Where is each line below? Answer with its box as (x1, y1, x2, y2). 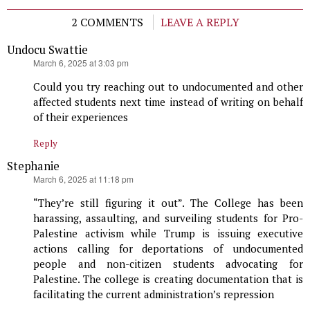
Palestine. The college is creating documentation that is (33, 272, 303, 286)
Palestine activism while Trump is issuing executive (33, 226, 303, 241)
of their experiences (33, 110, 128, 125)
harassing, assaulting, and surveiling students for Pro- (33, 211, 303, 226)
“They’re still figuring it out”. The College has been (33, 196, 303, 210)
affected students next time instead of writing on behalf (33, 95, 303, 109)
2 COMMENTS (71, 15, 143, 30)
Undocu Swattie (7, 42, 88, 58)
